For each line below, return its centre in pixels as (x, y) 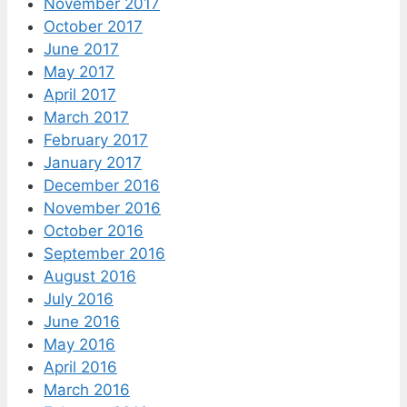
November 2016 (102, 208)
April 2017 (80, 94)
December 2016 (102, 185)
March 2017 (86, 117)
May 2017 (79, 71)
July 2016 (79, 298)
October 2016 (94, 230)
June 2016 (82, 321)
